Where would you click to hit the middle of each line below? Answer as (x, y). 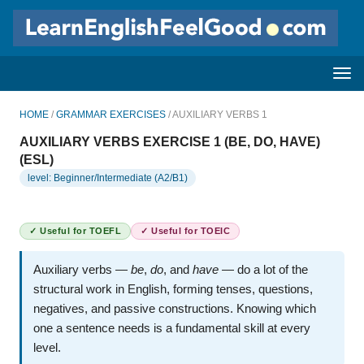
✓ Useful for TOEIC (185, 231)
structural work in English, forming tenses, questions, (173, 289)
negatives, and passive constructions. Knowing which (175, 309)
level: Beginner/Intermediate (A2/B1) (108, 178)
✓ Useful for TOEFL (75, 231)
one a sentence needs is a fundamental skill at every (172, 328)
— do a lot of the (263, 270)
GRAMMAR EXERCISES (111, 115)
